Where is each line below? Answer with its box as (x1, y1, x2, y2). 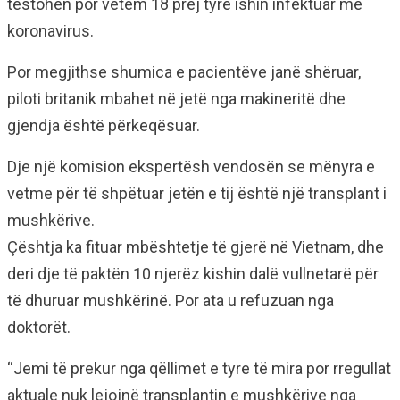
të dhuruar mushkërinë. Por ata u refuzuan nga (7, 291, 334, 310)
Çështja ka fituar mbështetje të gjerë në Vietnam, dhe (7, 237, 384, 256)
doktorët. (7, 318, 71, 337)
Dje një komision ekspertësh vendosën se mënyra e (7, 157, 375, 176)
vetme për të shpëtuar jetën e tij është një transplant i (7, 184, 387, 203)
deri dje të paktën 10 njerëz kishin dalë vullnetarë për (7, 264, 379, 283)
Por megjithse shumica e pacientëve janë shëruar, (7, 62, 361, 81)
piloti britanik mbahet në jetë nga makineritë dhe (7, 89, 346, 108)
